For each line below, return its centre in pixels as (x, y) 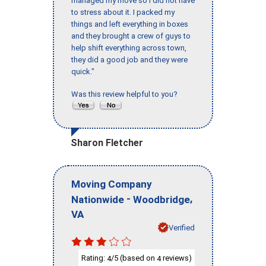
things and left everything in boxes (130, 24)
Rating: (94, 258)
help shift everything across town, (129, 48)
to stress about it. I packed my (123, 12)
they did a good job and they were (129, 60)
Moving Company (112, 184)
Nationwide (98, 199)
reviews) (176, 258)
